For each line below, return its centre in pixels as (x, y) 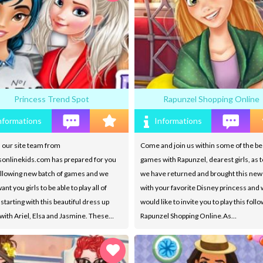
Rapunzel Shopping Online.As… (188, 215)
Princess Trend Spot (51, 99)
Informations (178, 120)
